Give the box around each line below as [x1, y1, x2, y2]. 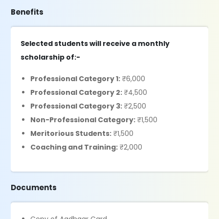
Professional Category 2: [30, 88, 123, 97]
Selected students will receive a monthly [21, 39, 170, 48]
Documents [11, 182, 57, 193]
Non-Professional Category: [30, 115, 136, 125]
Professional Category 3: [30, 101, 123, 111]
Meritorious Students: [30, 129, 112, 138]
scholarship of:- [21, 52, 81, 62]
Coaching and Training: [30, 142, 118, 152]
